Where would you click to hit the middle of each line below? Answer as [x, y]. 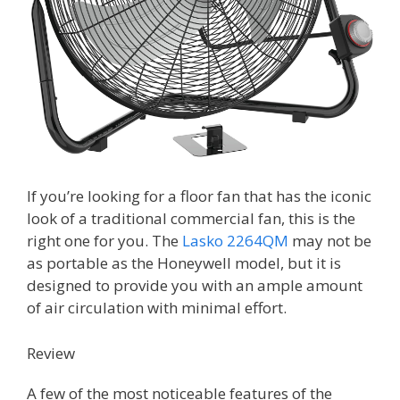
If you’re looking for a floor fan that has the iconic [199, 196]
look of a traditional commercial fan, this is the [191, 219]
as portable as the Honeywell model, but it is [184, 263]
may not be [330, 241]
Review [51, 353]
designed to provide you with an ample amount [195, 286]
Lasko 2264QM [235, 241]
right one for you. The [104, 241]
